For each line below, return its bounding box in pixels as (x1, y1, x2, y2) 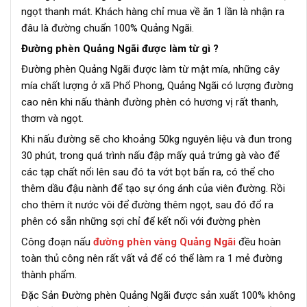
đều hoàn (236, 236, 281, 249)
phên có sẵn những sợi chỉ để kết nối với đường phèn (21, 215, 260, 228)
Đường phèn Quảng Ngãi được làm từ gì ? (21, 42, 219, 56)
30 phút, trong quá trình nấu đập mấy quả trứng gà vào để (21, 149, 280, 162)
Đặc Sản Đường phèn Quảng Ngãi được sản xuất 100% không (21, 289, 295, 302)
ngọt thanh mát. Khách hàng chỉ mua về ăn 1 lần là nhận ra (21, 5, 284, 19)
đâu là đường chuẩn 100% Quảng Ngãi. (21, 22, 194, 35)
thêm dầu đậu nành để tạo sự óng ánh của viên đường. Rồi (21, 182, 285, 195)
